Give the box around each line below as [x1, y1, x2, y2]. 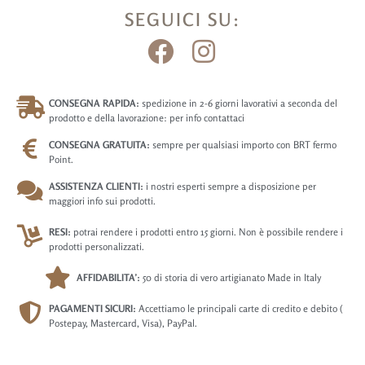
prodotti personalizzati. [49, 240, 144, 253]
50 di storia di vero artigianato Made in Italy [140, 271, 321, 284]
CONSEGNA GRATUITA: [49, 139, 150, 152]
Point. [49, 153, 73, 166]
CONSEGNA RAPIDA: [49, 97, 139, 110]
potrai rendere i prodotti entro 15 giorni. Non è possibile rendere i [71, 226, 343, 239]
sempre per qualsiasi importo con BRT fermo [150, 139, 336, 152]
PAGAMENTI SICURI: [49, 302, 136, 315]
